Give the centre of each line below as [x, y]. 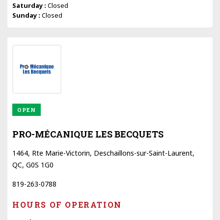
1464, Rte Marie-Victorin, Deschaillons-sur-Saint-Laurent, [103, 153]
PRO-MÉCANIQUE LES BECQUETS [88, 134]
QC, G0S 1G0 [33, 165]
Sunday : [27, 15]
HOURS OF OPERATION [67, 204]
